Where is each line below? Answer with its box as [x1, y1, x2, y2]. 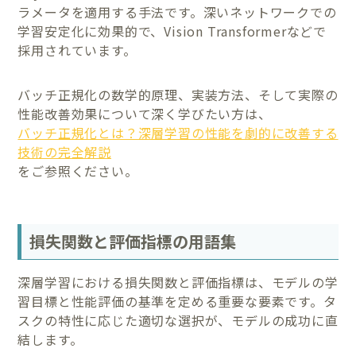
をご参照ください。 [17, 161, 138, 181]
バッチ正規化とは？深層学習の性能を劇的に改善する [17, 123, 339, 143]
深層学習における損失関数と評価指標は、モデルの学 [17, 272, 339, 292]
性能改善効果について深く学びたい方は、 [17, 104, 272, 124]
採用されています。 [17, 41, 137, 60]
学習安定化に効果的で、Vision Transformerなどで [17, 21, 327, 41]
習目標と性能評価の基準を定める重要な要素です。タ [17, 291, 337, 311]
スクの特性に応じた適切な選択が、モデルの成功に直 [17, 310, 339, 330]
